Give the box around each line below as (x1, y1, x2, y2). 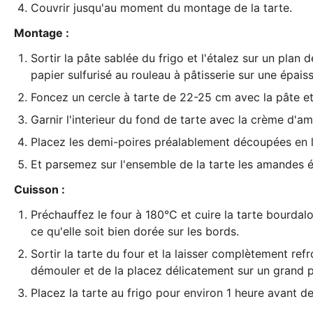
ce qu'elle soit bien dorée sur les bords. (31, 224, 239, 238)
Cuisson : (14, 182, 68, 196)
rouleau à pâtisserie (131, 68, 235, 82)
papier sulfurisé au (31, 68, 131, 82)
